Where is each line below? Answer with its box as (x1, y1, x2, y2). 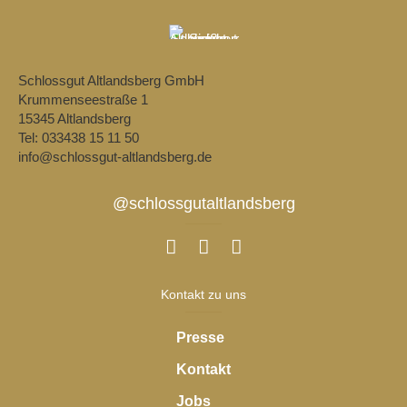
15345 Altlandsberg (18, 110, 131, 126)
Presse (176, 329, 224, 345)
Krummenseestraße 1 (18, 91, 148, 107)
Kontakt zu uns (161, 286, 246, 302)
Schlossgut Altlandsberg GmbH (18, 72, 204, 88)
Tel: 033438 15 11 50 (18, 129, 139, 145)
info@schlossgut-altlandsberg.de (18, 148, 212, 164)
